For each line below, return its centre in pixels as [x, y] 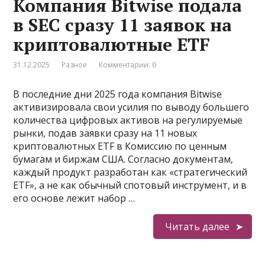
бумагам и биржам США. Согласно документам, [123, 159]
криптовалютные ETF [112, 44]
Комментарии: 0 [128, 65]
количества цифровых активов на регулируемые [128, 120]
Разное [75, 65]
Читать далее [197, 227]
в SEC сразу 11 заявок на [123, 25]
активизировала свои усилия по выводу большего [131, 107]
